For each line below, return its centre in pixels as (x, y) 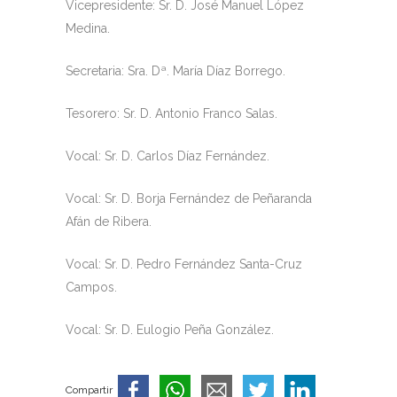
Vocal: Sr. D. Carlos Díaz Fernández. (167, 156)
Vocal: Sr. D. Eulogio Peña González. (170, 330)
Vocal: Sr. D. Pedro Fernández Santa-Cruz (184, 265)
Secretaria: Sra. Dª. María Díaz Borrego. (175, 71)
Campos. (91, 288)
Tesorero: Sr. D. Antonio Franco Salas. (171, 114)
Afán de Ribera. (109, 222)
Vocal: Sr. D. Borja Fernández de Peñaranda (189, 199)
